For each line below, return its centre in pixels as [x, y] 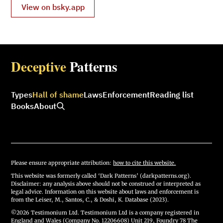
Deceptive [39, 67]
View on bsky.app [53, 7]
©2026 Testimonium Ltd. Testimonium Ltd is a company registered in [105, 212]
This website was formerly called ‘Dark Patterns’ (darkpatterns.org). [101, 175]
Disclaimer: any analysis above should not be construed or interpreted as [106, 183]
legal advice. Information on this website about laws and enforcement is [105, 191]
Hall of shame [58, 94]
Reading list [172, 94]
